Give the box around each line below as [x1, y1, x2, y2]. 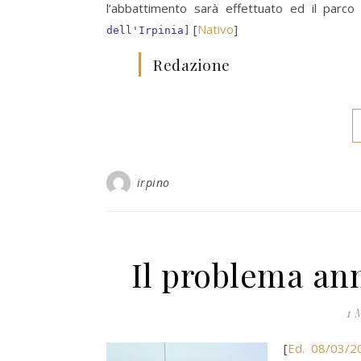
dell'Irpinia [106, 24, 184, 37]
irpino [136, 175, 170, 191]
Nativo [197, 21, 234, 38]
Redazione [153, 54, 230, 76]
